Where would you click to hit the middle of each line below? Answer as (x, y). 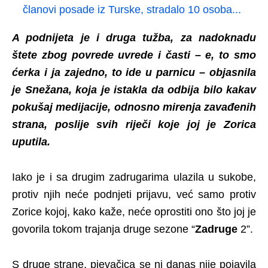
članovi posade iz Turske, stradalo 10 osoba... (132, 9)
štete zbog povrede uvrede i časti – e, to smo (134, 55)
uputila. (31, 141)
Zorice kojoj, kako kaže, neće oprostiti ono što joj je (134, 211)
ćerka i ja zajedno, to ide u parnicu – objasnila (134, 72)
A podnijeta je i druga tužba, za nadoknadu (134, 37)
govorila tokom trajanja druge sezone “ (103, 229)
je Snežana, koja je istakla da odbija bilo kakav (134, 89)
